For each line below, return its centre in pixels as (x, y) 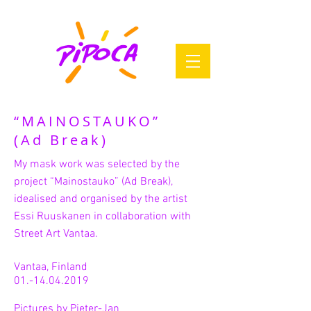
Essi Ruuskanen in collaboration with (102, 217)
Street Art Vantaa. (56, 234)
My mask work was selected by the (97, 165)
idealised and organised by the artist (101, 199)
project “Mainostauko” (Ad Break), (93, 182)
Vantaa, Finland (51, 267)
